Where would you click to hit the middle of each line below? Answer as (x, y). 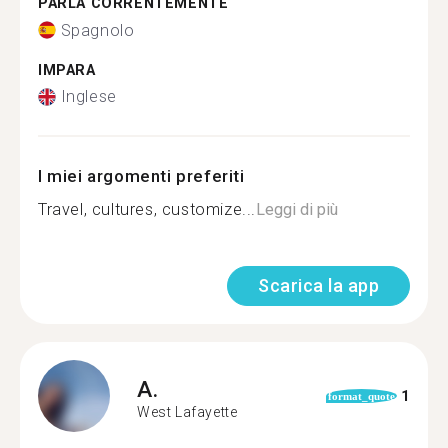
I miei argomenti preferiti (141, 176)
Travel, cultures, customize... (147, 209)
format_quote (361, 396)
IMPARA (67, 70)
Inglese (88, 96)
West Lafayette (187, 411)
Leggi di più (297, 209)
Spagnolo (97, 30)
